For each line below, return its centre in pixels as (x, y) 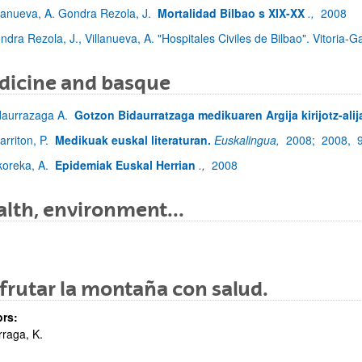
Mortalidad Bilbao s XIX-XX (231, 13)
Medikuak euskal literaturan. (133, 140)
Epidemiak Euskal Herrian (125, 165)
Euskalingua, (248, 140)
